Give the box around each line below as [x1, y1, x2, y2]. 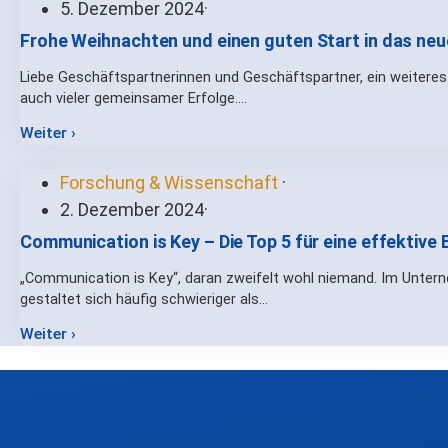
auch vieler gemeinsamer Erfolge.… [20, 89, 247, 107]
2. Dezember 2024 [60, 198, 204, 220]
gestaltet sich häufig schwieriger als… [20, 290, 268, 308]
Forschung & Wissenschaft [60, 171, 282, 193]
